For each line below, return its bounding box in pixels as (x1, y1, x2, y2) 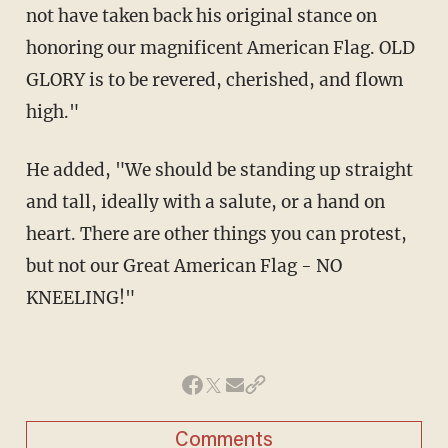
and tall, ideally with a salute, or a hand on (25, 190, 385, 213)
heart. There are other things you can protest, (25, 222, 407, 245)
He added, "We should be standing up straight (25, 158, 40, 181)
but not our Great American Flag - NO (25, 254, 342, 277)
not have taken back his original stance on (25, 4, 377, 27)
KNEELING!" (25, 286, 135, 309)
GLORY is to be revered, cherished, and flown (25, 68, 403, 91)
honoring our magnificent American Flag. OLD (25, 36, 415, 59)
